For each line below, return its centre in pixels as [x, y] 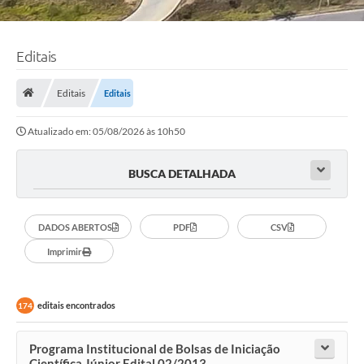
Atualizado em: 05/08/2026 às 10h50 [106, 132]
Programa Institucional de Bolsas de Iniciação [155, 349]
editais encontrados [76, 305]
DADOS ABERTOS [75, 227]
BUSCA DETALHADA [182, 174]
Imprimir [65, 251]
